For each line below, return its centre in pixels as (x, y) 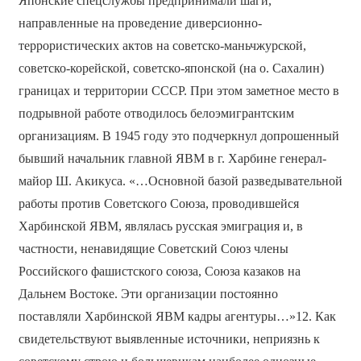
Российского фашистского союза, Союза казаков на (159, 272)
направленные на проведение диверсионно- (140, 23)
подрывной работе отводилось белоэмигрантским (156, 114)
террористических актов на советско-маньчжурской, (162, 46)
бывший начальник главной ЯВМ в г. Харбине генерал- (172, 159)
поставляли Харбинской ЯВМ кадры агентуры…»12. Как (177, 317)
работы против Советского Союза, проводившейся (158, 204)
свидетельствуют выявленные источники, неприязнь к (169, 339)
